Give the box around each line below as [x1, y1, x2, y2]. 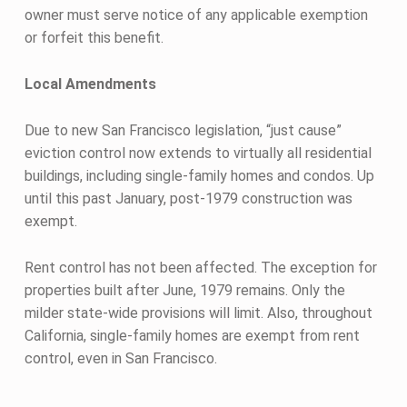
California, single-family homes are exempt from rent [24, 326, 360, 344]
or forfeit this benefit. [24, 28, 164, 46]
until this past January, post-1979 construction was [24, 189, 352, 207]
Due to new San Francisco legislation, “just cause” [24, 121, 342, 139]
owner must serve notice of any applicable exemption [24, 5, 368, 24]
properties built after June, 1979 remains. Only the [24, 281, 345, 299]
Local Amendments [24, 74, 156, 93]
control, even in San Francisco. [24, 349, 217, 367]
